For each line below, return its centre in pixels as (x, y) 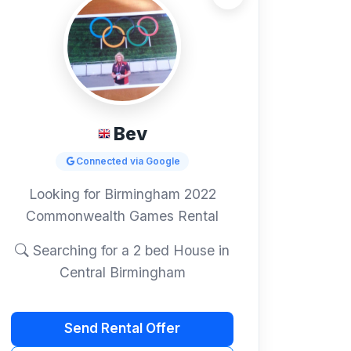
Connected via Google (128, 161)
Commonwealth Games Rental (122, 215)
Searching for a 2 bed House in (129, 250)
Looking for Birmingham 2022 (122, 194)
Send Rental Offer (122, 329)
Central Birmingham (122, 272)
